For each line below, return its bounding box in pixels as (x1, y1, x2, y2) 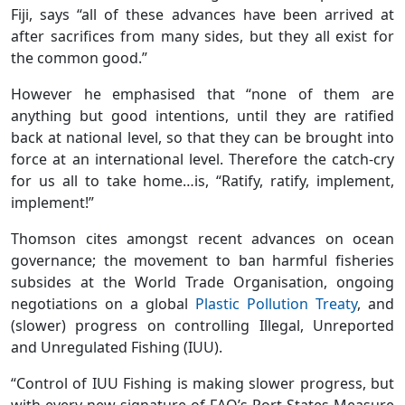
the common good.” (11, 47, 147, 68)
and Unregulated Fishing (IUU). (11, 336, 222, 357)
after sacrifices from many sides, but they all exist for (11, 25, 394, 46)
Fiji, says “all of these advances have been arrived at (11, 4, 394, 24)
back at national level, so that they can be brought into (11, 127, 394, 147)
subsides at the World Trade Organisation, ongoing (11, 271, 394, 292)
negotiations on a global (11, 293, 195, 314)
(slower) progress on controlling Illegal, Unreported (11, 315, 394, 335)
